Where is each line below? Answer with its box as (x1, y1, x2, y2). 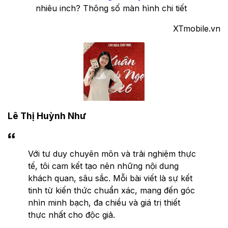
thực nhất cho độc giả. (28, 209, 115, 220)
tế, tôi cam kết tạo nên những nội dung (28, 160, 179, 171)
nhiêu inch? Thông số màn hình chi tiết (36, 3, 187, 13)
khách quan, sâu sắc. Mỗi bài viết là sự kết (28, 173, 192, 183)
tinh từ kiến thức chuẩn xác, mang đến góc (28, 185, 195, 195)
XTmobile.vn (173, 23, 220, 34)
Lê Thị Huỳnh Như (8, 110, 86, 122)
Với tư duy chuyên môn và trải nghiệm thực (28, 148, 196, 159)
